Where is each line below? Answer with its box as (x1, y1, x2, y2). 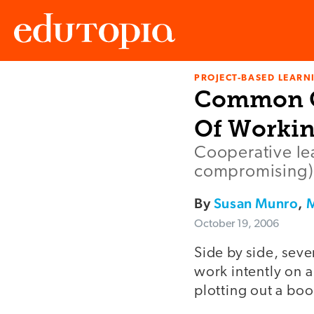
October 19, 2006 (194, 219, 279, 231)
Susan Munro (213, 195, 299, 212)
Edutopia (14, 86, 53, 97)
